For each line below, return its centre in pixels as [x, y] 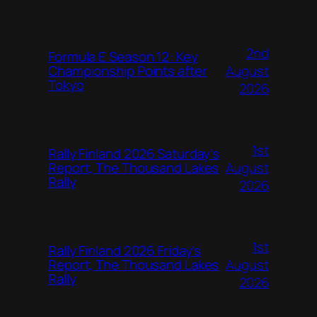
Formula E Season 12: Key [123, 57]
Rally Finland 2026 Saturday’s [134, 154]
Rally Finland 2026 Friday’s [125, 251]
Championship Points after [128, 71]
